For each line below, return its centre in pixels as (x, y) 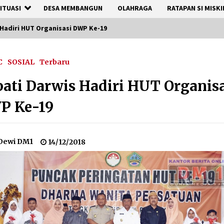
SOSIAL (21, 62)
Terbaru (55, 62)
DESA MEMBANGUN (73, 8)
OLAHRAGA (135, 8)
